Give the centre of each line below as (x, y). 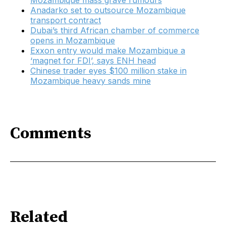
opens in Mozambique (73, 41)
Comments (51, 134)
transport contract (66, 20)
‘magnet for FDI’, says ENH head (93, 61)
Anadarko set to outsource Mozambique (108, 10)
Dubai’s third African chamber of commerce (115, 31)
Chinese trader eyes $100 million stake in (108, 71)
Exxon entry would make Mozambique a (108, 51)
